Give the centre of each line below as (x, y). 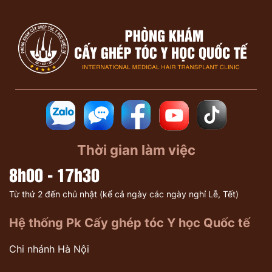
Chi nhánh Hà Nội (49, 249)
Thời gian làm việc (136, 150)
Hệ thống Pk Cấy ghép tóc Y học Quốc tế (130, 223)
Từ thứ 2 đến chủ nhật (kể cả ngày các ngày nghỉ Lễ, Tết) (124, 194)
